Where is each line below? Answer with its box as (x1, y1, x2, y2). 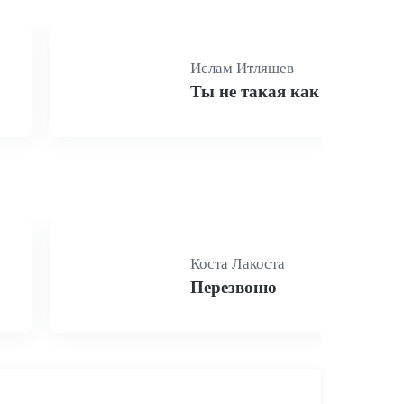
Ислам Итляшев (190, 60, 294, 77)
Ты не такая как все (190, 82, 347, 101)
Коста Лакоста (190, 255, 285, 272)
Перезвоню (190, 278, 277, 297)
